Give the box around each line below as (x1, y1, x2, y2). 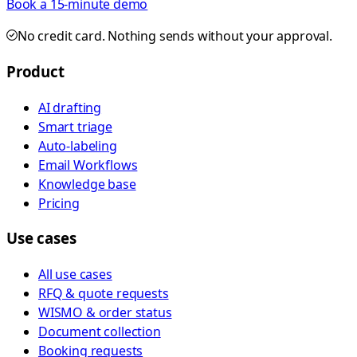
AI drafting (38, 98, 102, 116)
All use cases (38, 265, 112, 284)
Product (6, 61, 65, 81)
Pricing (38, 194, 80, 212)
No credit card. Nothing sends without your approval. (18, 27, 332, 45)
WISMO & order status (38, 304, 172, 322)
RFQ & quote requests (38, 284, 169, 303)
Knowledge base (38, 175, 136, 193)
